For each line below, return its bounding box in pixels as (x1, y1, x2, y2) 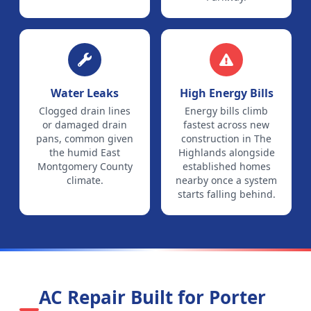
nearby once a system (176, 174, 277, 187)
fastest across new (183, 118, 269, 131)
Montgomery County (37, 160, 133, 173)
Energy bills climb (185, 104, 268, 117)
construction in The (181, 132, 271, 145)
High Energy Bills (179, 85, 274, 101)
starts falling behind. (177, 187, 276, 201)
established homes (182, 160, 271, 173)
